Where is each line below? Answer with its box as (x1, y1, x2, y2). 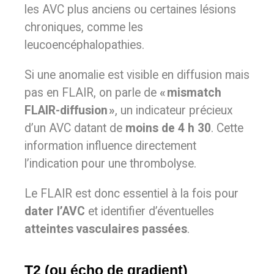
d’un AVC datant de (24, 121, 125, 135)
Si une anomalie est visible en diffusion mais (24, 68, 250, 82)
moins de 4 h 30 (125, 121, 211, 135)
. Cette (211, 121, 243, 135)
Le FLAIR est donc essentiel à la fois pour (24, 187, 239, 201)
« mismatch (160, 86, 221, 100)
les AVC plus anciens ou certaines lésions (24, 2, 236, 17)
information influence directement (24, 139, 196, 153)
